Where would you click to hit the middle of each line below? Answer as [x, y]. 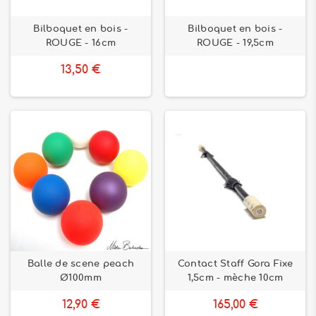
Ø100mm [81, 278]
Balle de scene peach [81, 264]
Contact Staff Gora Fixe [235, 264]
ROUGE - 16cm [81, 43]
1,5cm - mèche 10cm [235, 278]
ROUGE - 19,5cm [235, 43]
